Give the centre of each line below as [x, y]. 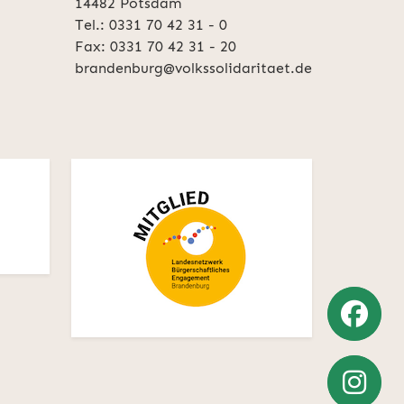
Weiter [357, 368]
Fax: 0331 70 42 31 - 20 [156, 47]
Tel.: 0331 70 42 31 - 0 [151, 25]
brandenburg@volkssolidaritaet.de [193, 69]
